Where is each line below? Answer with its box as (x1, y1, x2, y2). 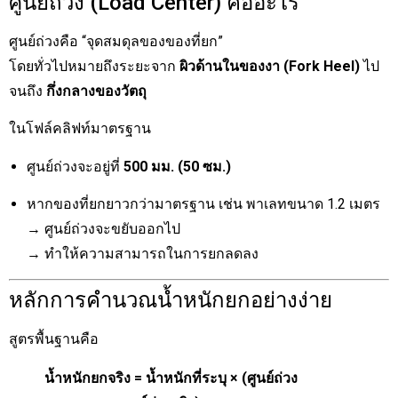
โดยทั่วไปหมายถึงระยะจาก (9, 57, 179, 75)
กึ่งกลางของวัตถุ (46, 82, 147, 99)
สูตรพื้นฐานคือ (9, 330, 99, 348)
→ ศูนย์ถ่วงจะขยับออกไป (27, 219, 180, 237)
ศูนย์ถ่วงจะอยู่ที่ (27, 157, 123, 175)
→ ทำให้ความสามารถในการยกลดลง (27, 244, 259, 262)
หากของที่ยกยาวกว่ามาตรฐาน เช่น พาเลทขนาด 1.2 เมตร (27, 195, 380, 212)
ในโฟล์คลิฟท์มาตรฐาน (9, 120, 151, 138)
